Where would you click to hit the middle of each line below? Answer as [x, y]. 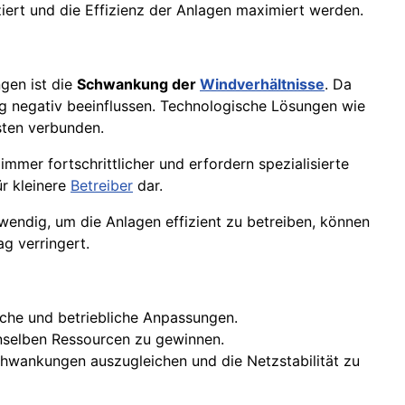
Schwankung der [138, 85]
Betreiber [102, 186]
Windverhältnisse [262, 85]
